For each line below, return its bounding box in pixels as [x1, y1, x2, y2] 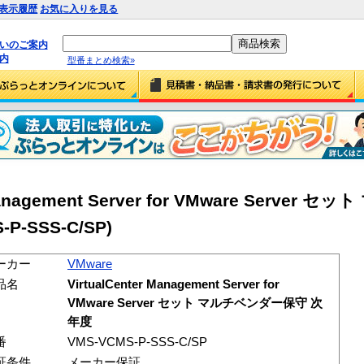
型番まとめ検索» [67, 54, 135, 65]
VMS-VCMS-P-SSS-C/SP [67, 335, 207, 349]
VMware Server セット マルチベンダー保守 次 [67, 296, 323, 310]
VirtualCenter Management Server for [67, 277, 279, 291]
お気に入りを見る [40, 3, 119, 15]
